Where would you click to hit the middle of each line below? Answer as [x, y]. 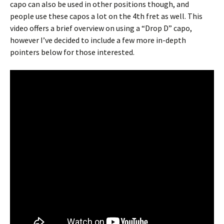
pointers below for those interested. [72, 52]
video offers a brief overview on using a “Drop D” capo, [101, 28]
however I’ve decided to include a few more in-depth [98, 40]
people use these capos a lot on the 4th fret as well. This [106, 16]
